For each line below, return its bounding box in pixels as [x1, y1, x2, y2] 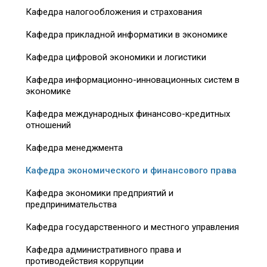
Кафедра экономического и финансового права [26, 164, 237, 176]
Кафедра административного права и [26, 244, 181, 255]
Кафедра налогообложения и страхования [26, 6, 202, 17]
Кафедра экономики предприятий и [26, 187, 173, 198]
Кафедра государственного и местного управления [26, 221, 239, 232]
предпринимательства [26, 198, 117, 210]
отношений [26, 119, 71, 131]
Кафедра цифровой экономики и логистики [26, 51, 206, 63]
